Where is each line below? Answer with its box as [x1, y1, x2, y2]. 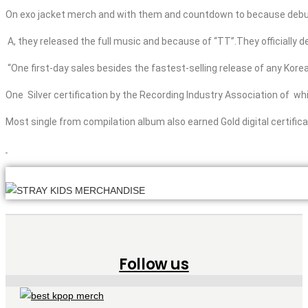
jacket [38, 9, 65, 21]
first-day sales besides [31, 63, 134, 74]
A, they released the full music [5, 36, 143, 47]
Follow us [119, 253, 189, 275]
